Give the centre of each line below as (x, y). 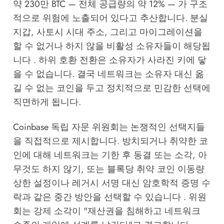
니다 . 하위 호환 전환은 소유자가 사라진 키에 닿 (109, 60)
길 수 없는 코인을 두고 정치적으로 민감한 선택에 (111, 88)
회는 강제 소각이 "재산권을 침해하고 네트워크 (106, 211)
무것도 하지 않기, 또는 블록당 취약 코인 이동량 (108, 169)
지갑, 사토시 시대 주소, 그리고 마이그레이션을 (107, 32)
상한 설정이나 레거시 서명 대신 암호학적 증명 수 (111, 183)
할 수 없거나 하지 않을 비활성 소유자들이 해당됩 (111, 46)
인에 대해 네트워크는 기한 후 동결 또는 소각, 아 (110, 155)
